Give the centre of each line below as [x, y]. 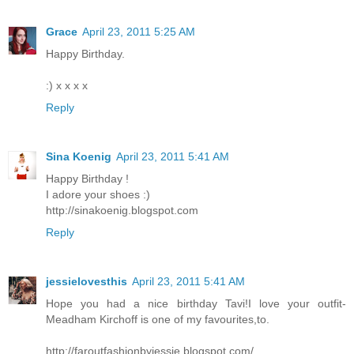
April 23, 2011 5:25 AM [139, 32]
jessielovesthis [87, 281]
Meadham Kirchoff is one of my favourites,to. [158, 319]
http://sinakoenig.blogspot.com [122, 210]
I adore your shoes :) [98, 194]
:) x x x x [67, 85]
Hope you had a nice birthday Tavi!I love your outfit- [196, 303]
